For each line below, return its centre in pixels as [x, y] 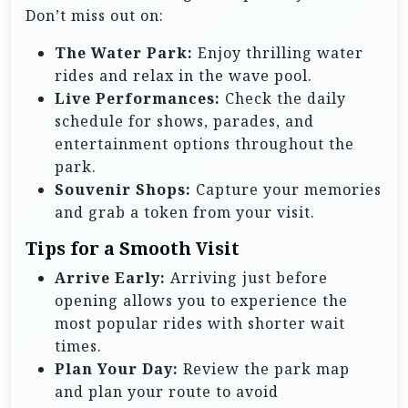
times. [78, 346]
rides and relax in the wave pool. [184, 75]
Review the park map [264, 368]
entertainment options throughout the [204, 143]
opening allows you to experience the [201, 300]
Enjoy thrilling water [278, 52]
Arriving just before [247, 277]
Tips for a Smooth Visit [133, 248]
